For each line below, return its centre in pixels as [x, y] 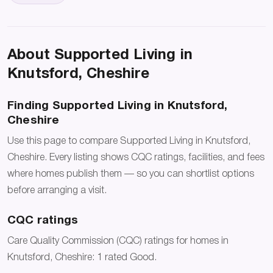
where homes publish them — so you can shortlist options [131, 175]
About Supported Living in [100, 55]
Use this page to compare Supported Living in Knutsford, [129, 142]
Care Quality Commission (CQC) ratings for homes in [118, 242]
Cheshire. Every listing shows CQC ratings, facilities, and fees [136, 158]
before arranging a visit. [57, 191]
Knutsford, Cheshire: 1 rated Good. [82, 258]
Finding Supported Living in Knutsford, [118, 106]
